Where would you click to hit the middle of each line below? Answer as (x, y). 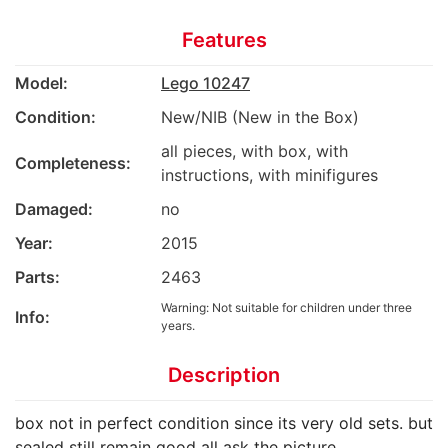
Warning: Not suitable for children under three (286, 307)
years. (178, 325)
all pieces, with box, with (254, 150)
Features (224, 39)
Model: (41, 82)
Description (224, 374)
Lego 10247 (205, 82)
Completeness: (73, 162)
